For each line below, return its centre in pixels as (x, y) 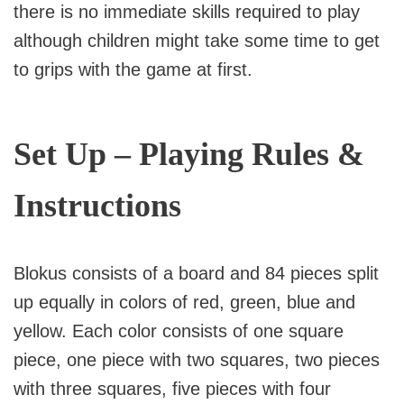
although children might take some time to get (197, 40)
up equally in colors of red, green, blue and (184, 302)
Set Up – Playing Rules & (189, 154)
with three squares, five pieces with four (172, 388)
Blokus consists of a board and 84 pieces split (196, 273)
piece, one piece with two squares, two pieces (197, 359)
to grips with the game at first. (133, 69)
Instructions (97, 205)
